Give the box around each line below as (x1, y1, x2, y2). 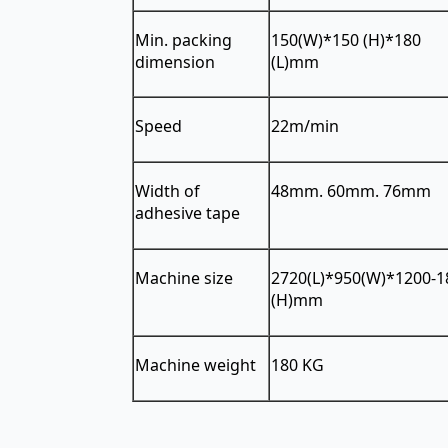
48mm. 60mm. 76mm (271, 179, 431, 202)
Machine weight (135, 353, 256, 376)
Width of (135, 179, 200, 202)
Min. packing (135, 28, 232, 51)
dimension (135, 50, 215, 73)
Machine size (135, 266, 233, 289)
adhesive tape (135, 201, 240, 224)
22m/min (271, 114, 339, 137)
